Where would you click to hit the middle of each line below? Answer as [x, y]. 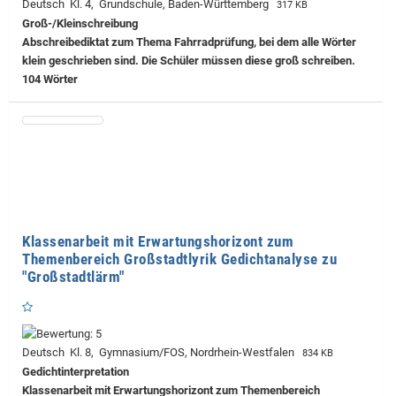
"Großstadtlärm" [73, 277]
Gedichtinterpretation [76, 371]
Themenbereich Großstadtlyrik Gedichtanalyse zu [179, 259]
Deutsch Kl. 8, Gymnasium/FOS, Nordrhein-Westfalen [161, 352]
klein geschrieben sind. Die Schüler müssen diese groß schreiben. [189, 61]
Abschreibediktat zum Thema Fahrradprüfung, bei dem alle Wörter [189, 42]
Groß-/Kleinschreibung [80, 24]
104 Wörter [50, 80]
